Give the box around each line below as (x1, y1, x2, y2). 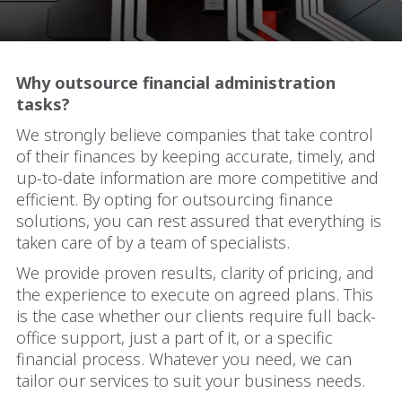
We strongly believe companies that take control (16, 124, 373, 145)
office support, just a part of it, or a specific (16, 327, 333, 348)
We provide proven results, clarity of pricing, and (16, 262, 374, 284)
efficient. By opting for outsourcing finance (16, 188, 333, 210)
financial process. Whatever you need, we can (16, 348, 352, 370)
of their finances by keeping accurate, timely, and (16, 145, 376, 167)
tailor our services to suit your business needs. (16, 370, 365, 391)
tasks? (16, 93, 70, 115)
